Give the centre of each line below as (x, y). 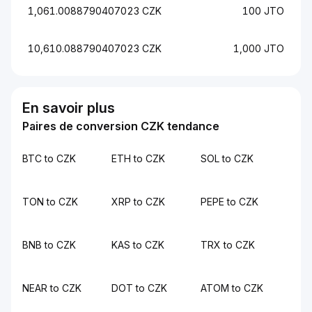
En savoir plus (69, 108)
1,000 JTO (259, 48)
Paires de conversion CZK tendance (121, 126)
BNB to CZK (49, 245)
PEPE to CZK (229, 202)
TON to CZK (50, 202)
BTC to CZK (49, 158)
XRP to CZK (138, 202)
